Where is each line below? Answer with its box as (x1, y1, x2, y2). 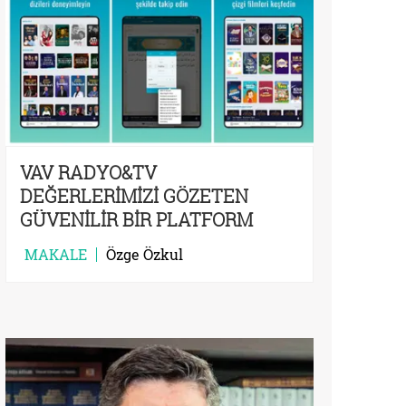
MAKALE (24, 244, 87, 264)
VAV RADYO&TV (20, 159, 157, 184)
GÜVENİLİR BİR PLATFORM (20, 207, 253, 231)
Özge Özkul (106, 244, 183, 264)
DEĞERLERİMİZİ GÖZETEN (20, 183, 248, 208)
